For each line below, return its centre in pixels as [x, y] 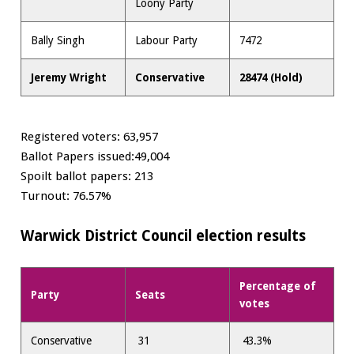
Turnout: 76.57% [66, 196]
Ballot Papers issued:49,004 [94, 156]
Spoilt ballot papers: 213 [87, 176]
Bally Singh [58, 41]
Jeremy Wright [69, 78]
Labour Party [167, 41]
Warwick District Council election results [165, 236]
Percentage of [278, 286]
